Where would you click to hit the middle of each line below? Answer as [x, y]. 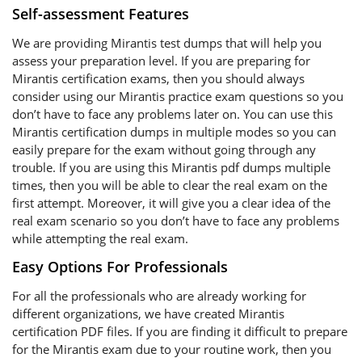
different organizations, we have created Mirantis [148, 314]
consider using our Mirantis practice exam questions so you [178, 96]
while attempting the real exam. [100, 238]
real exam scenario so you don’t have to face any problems [176, 221]
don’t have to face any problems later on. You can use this [173, 114]
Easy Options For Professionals [120, 267]
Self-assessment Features [101, 14]
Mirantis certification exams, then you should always [158, 78]
